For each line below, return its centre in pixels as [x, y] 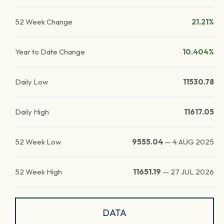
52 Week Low [38, 142]
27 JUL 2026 [192, 172]
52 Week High [38, 172]
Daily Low [31, 82]
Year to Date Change [50, 52]
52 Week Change [44, 22]
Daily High [32, 112]
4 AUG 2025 [193, 142]
